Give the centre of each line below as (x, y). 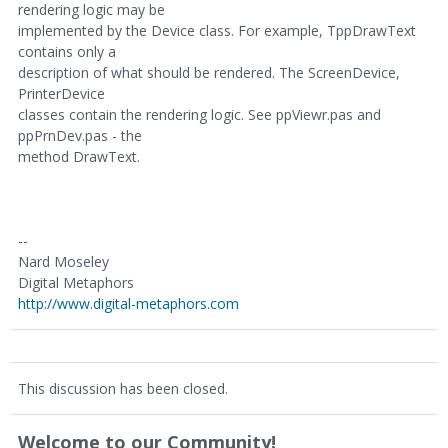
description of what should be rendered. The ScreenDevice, (209, 72)
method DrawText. (79, 156)
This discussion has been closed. (123, 388)
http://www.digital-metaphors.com (128, 303)
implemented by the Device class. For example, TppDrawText (217, 30)
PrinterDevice (61, 93)
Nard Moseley (63, 261)
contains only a (67, 51)
